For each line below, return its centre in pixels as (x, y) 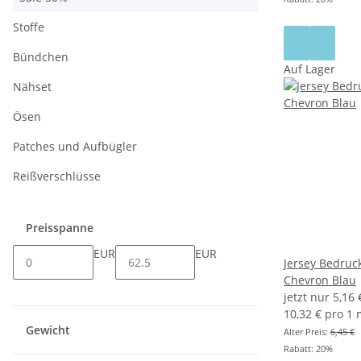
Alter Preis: (307, 332)
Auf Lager (309, 69)
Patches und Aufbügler (75, 147)
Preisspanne (61, 228)
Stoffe (29, 27)
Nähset (32, 87)
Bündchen (41, 57)
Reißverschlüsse (57, 176)
